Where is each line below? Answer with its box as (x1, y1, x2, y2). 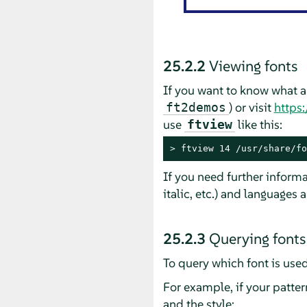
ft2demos (165, 99, 226, 114)
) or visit (228, 99, 274, 115)
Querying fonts (208, 228, 306, 248)
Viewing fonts (208, 56, 297, 75)
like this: (234, 116, 282, 132)
